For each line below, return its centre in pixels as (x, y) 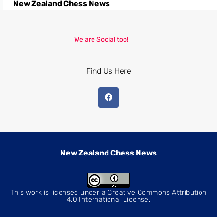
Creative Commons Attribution (157, 193)
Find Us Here (108, 71)
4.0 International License (108, 200)
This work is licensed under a (59, 193)
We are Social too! (101, 40)
